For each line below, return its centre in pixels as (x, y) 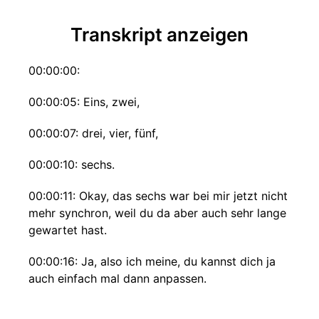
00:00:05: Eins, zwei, (84, 102)
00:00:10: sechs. (72, 164)
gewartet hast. (68, 230)
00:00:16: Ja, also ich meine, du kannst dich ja (152, 261)
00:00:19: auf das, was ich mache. (119, 310)
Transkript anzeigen (159, 35)
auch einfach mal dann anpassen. (117, 278)
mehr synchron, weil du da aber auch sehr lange (157, 213)
